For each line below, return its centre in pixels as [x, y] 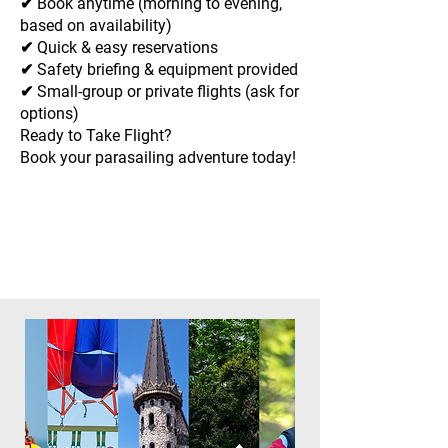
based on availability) [96, 25]
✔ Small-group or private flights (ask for [159, 91]
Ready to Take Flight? [96, 135]
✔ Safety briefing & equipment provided [159, 69]
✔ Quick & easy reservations [119, 47]
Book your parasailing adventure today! [158, 157]
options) [49, 113]
